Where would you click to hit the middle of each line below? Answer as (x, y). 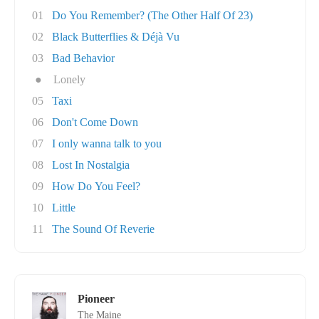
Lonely (69, 79)
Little (64, 208)
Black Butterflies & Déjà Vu (116, 37)
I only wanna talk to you (107, 143)
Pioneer (96, 299)
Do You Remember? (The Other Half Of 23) (152, 15)
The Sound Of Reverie (103, 229)
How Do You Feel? (96, 186)
